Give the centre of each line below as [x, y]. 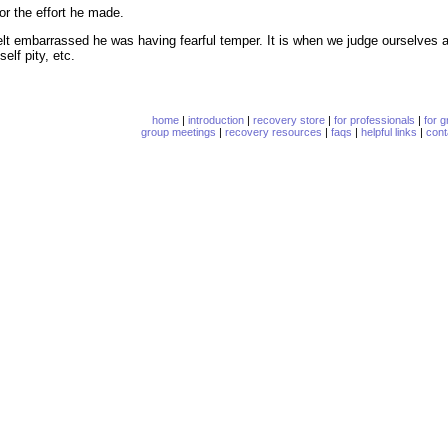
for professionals [374, 120]
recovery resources [273, 132]
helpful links [389, 132]
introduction [215, 120]
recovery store [288, 120]
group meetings [178, 132]
